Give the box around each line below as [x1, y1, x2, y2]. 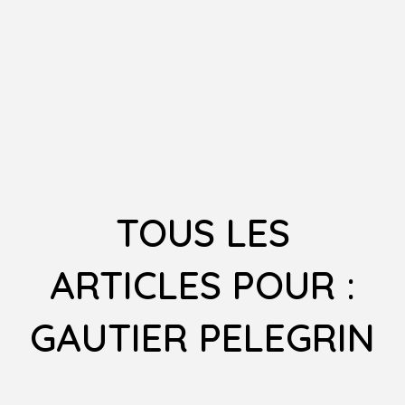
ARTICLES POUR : [50, 261, 355, 310]
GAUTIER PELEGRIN [30, 314, 375, 363]
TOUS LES [115, 209, 290, 258]
